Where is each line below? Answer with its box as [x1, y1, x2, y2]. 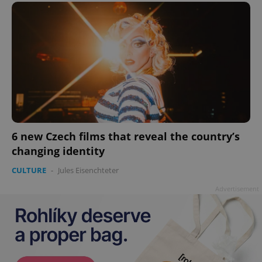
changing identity [12, 144, 105, 158]
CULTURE [12, 165, 46, 176]
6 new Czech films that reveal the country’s [12, 129, 240, 144]
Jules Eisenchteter [58, 165, 119, 176]
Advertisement [215, 184, 259, 194]
